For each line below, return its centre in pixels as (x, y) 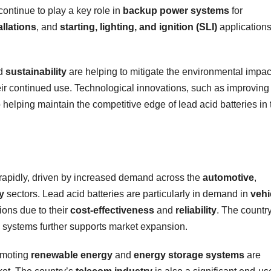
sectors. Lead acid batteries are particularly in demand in (127, 194)
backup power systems (176, 10)
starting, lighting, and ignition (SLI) (139, 27)
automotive (228, 177)
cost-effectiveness (112, 210)
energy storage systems (189, 255)
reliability (196, 210)
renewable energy (72, 255)
